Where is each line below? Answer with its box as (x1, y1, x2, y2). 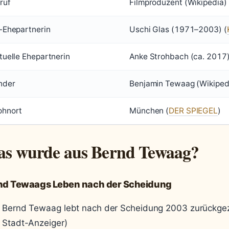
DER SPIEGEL (169, 106, 218, 116)
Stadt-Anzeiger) (2, 218, 67, 228)
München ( (129, 106, 169, 116)
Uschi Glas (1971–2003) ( (129, 25, 227, 34)
